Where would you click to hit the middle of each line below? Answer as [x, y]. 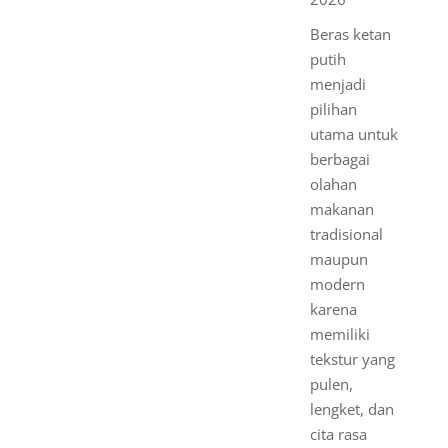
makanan [341, 209]
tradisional [346, 234]
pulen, [331, 384]
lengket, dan [351, 409]
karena [333, 309]
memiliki [339, 334]
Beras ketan [350, 34]
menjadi [337, 84]
